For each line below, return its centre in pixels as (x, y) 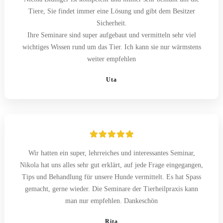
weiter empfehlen (111, 59)
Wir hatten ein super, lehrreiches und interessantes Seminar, (111, 153)
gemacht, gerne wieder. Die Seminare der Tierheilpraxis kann (111, 189)
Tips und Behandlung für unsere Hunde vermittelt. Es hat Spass (111, 177)
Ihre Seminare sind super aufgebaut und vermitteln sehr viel (111, 35)
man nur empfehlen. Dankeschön (111, 201)
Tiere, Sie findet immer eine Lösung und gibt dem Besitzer (111, 11)
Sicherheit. (111, 23)
